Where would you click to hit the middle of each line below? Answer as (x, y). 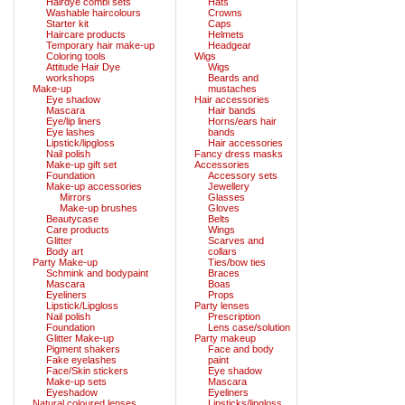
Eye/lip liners (74, 121)
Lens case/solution (249, 327)
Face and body (241, 348)
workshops (71, 77)
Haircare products (86, 34)
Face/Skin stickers (87, 370)
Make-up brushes (99, 207)
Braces (224, 273)
